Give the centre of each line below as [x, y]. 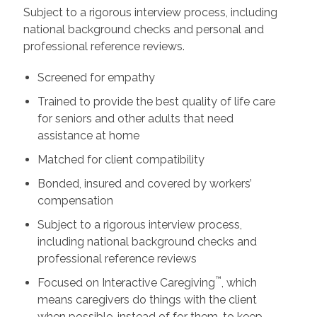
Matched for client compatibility [121, 159]
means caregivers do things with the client [147, 299]
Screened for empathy [96, 77]
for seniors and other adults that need [135, 118]
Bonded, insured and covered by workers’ [144, 183]
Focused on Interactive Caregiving [126, 282]
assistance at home [88, 135]
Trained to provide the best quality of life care [156, 101]
